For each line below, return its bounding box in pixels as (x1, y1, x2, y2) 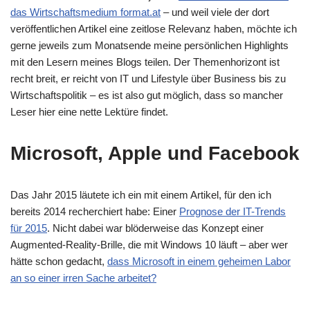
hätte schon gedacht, (10, 255, 107, 267)
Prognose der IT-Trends (179, 206, 286, 217)
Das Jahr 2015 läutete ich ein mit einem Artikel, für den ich (10, 189, 271, 201)
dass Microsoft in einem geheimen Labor (107, 255, 291, 267)
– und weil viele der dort (161, 6, 269, 18)
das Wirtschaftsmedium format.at (10, 6, 161, 18)
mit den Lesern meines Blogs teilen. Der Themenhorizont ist (10, 56, 280, 68)
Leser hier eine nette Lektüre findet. (10, 106, 168, 118)
